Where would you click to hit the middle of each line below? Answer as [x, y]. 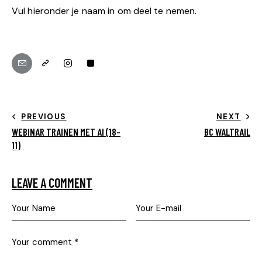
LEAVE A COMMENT [52, 182]
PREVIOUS [44, 116]
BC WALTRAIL [227, 131]
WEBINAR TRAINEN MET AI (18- [66, 131]
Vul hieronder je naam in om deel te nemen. [104, 11]
